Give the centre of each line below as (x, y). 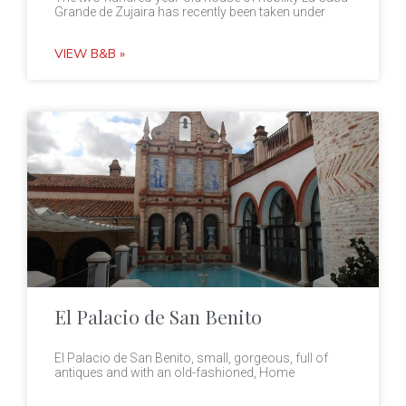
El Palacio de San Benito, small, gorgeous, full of (191, 358)
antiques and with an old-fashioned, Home (174, 373)
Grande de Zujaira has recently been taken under (190, 12)
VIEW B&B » (90, 54)
